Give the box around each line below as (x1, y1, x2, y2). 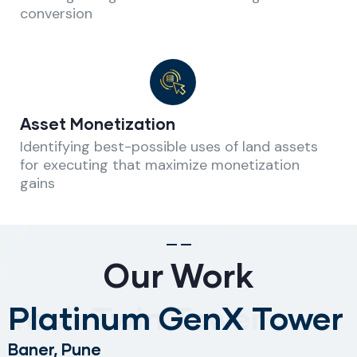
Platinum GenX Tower (8, 297, 343, 336)
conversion (20, 3, 92, 23)
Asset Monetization (20, 113, 175, 133)
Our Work (103, 253, 254, 295)
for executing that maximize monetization (20, 155, 300, 175)
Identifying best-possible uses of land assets (20, 136, 318, 156)
